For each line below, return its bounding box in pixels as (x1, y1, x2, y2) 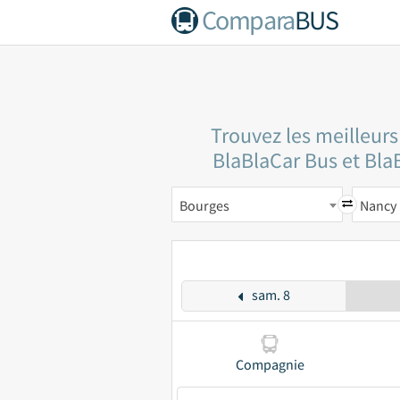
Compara (201, 3, 295, 37)
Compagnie (235, 355, 304, 373)
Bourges (179, 196, 229, 214)
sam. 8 (251, 286, 290, 304)
